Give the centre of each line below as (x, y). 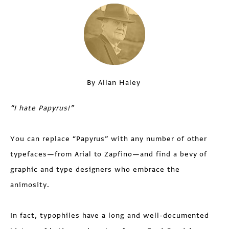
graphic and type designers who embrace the (95, 169)
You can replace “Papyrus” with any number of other (109, 139)
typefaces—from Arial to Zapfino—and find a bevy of (109, 154)
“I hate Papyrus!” (42, 108)
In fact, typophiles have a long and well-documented (110, 215)
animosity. (30, 185)
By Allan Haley (114, 83)
